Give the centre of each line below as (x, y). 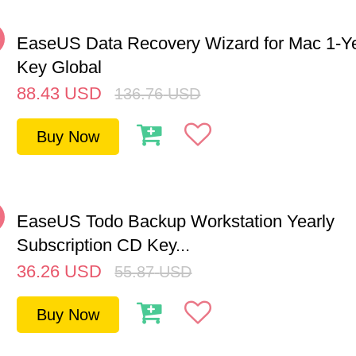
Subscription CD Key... (104, 245)
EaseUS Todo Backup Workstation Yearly (176, 221)
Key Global (60, 67)
